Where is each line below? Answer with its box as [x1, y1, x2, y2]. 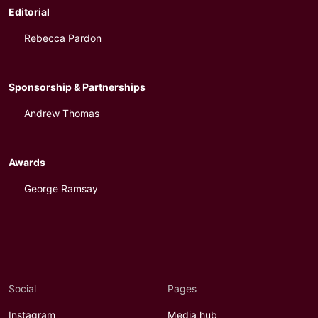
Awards [9, 157, 45, 168]
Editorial [9, 6, 50, 18]
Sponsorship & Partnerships [9, 82, 146, 93]
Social [9, 283, 36, 295]
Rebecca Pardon [23, 33, 102, 44]
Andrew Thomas [23, 108, 99, 119]
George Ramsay [23, 183, 98, 194]
